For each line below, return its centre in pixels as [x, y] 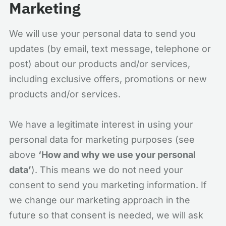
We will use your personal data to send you [102, 34]
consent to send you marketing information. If [108, 185]
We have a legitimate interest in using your [101, 124]
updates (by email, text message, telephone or [110, 49]
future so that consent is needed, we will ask [106, 215]
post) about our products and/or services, [100, 64]
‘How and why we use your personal [117, 155]
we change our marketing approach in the [100, 200]
